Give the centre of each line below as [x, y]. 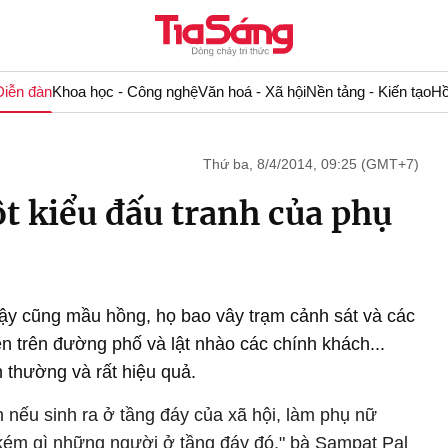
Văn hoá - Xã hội [251, 91]
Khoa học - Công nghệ [124, 91]
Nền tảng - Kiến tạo [368, 91]
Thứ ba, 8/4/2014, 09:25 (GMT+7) [311, 164]
